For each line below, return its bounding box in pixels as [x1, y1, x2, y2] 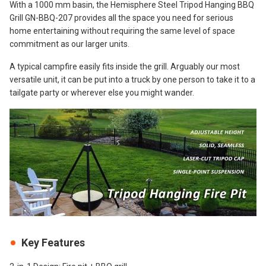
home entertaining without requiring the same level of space [9, 26, 235, 36]
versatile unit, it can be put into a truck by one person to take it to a [9, 75, 255, 84]
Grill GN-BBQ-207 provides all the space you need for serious [9, 13, 233, 23]
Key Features [21, 236, 85, 249]
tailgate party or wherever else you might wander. [9, 88, 194, 97]
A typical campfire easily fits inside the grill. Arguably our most [9, 62, 240, 71]
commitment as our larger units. [9, 39, 129, 49]
